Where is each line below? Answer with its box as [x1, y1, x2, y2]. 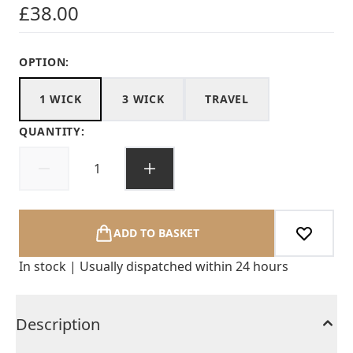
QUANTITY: [19, 124, 85, 139]
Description [16, 314, 100, 335]
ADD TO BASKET [113, 225, 199, 240]
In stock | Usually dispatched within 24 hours [19, 258, 288, 275]
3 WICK [122, 91, 165, 106]
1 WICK [39, 91, 82, 106]
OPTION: [19, 54, 69, 69]
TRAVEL [205, 91, 249, 106]
